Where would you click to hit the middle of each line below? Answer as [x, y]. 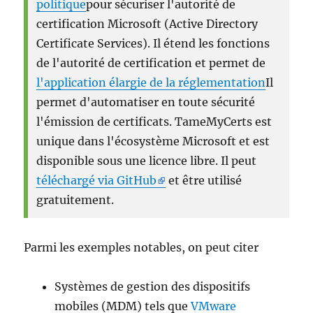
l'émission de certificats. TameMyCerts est [154, 121]
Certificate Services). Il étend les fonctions [153, 43]
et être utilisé [204, 180]
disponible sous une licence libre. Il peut [147, 160]
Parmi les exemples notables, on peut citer [141, 247]
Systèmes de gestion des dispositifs [153, 286]
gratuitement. [75, 199]
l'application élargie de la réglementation [151, 82]
